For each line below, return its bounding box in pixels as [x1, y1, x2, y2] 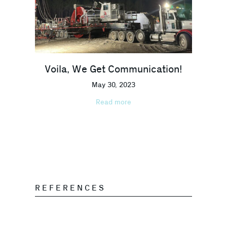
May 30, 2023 [92, 81, 135, 89]
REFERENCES [35, 183, 106, 193]
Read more [96, 98, 131, 106]
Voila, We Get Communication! [45, 63, 182, 75]
